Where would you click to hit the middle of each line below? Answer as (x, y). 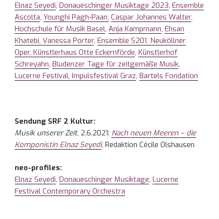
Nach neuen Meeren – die (154, 133)
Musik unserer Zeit (46, 133)
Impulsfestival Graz (104, 76)
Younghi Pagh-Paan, (76, 17)
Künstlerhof (158, 53)
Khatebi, (29, 41)
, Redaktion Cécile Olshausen (148, 145)
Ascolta (27, 17)
